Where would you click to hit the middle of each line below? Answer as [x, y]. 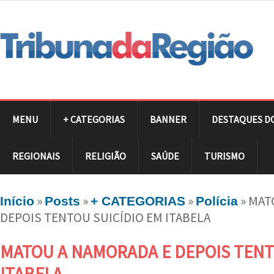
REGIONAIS [36, 156]
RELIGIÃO [106, 156]
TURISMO [224, 156]
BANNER [168, 119]
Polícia [217, 201]
